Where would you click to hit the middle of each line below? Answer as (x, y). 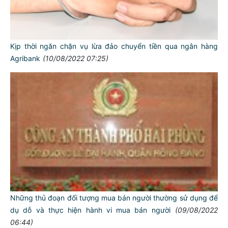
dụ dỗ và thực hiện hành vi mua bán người (90, 210)
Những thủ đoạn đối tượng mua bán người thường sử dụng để (114, 197)
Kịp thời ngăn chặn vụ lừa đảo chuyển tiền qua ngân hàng (114, 46)
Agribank (25, 58)
